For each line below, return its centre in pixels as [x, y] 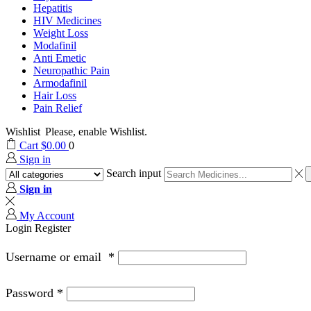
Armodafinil [60, 83]
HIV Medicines [67, 21]
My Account [47, 215]
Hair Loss [55, 96]
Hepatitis [53, 8]
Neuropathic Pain [72, 71]
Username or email [57, 257]
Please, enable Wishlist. [96, 132]
